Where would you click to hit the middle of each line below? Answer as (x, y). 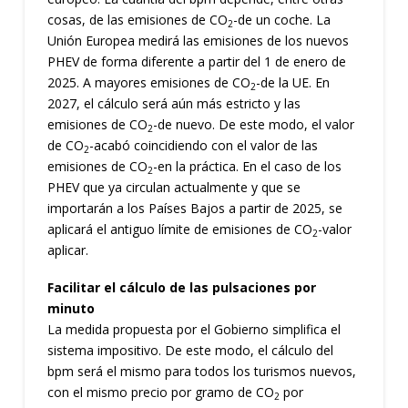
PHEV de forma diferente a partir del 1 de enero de (196, 61)
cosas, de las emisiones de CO (137, 20)
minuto (71, 309)
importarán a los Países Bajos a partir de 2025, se (194, 208)
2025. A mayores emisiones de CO (148, 82)
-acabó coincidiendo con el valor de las (203, 145)
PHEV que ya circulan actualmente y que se (173, 187)
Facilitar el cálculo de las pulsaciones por (181, 288)
